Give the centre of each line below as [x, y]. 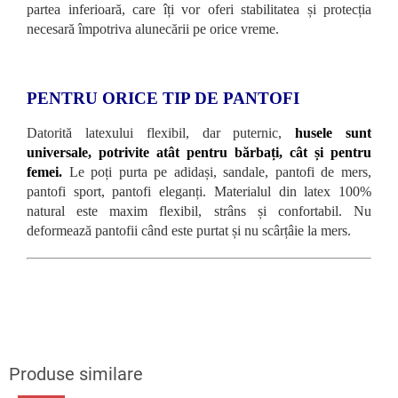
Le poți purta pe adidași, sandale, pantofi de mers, [217, 172]
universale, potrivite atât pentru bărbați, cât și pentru [199, 153]
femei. [44, 172]
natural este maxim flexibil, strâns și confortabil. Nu [199, 211]
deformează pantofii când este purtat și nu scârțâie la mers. [189, 231]
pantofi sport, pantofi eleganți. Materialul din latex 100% [199, 192]
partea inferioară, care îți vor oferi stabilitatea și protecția [199, 10]
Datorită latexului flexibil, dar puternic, [155, 133]
